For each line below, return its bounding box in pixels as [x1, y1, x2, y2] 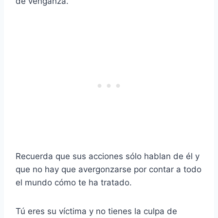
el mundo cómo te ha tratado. [16, 178, 132, 188]
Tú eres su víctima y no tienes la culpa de [16, 206, 177, 217]
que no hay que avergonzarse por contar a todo [16, 164, 201, 175]
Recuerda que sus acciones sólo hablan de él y [16, 151, 200, 162]
